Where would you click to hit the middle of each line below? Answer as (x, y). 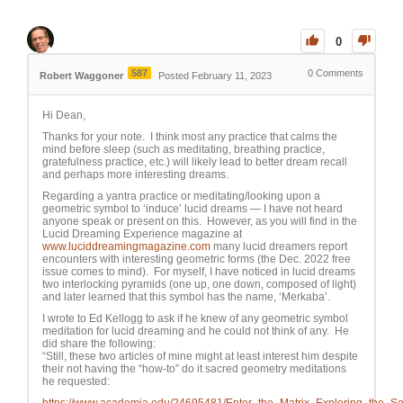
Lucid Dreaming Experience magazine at (142, 234)
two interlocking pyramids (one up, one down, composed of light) (199, 285)
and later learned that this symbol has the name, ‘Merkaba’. (186, 297)
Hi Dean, (64, 116)
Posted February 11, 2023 (215, 76)
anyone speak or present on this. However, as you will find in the (200, 222)
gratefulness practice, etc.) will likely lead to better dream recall (195, 162)
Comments (338, 73)
